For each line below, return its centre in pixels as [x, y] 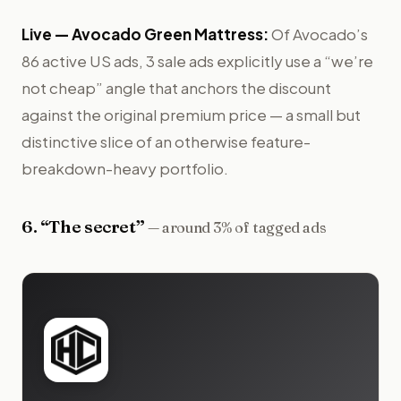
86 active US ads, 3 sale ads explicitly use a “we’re [197, 60]
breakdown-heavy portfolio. [125, 168]
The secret [92, 226]
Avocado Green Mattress [167, 34]
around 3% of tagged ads [244, 227]
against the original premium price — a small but [191, 114]
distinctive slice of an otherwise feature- [166, 141]
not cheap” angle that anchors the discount [176, 87]
